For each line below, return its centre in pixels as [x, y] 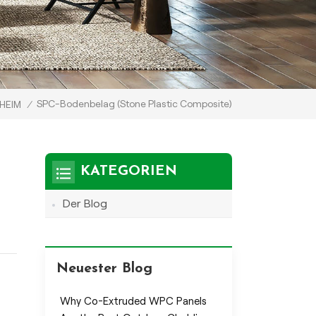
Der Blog [85, 203]
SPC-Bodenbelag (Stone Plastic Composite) [134, 103]
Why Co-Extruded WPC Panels [133, 301]
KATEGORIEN [128, 171]
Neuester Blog [104, 268]
